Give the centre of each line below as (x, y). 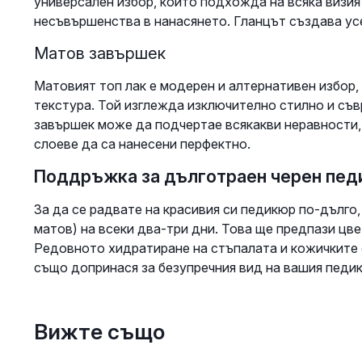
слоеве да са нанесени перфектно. (142, 144)
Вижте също (99, 332)
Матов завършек (99, 54)
